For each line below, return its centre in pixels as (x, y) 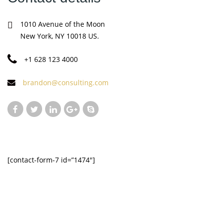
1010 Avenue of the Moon (63, 24)
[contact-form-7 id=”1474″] (51, 160)
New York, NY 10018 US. (60, 36)
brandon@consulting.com (66, 82)
